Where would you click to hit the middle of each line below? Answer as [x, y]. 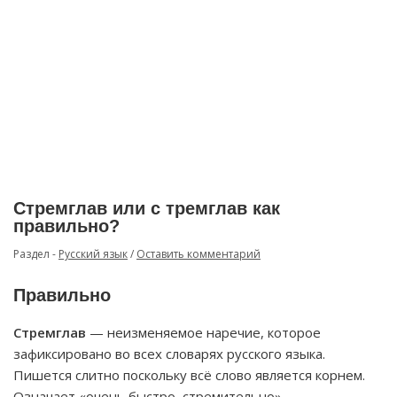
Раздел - [36, 254]
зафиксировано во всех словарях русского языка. [169, 354]
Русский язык [93, 254]
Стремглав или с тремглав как [147, 208]
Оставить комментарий [198, 254]
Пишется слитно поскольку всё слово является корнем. [189, 375]
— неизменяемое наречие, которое [203, 332]
